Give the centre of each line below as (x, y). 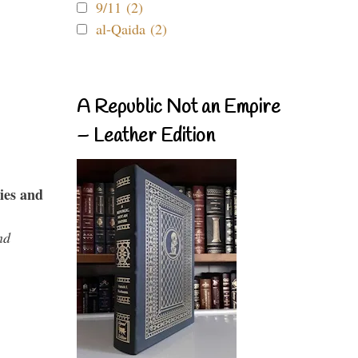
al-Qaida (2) (131, 29)
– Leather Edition (146, 137)
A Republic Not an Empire (179, 108)
